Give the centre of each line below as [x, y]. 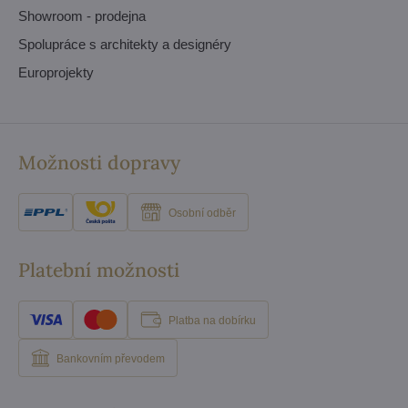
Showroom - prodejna [82, 16]
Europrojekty [56, 72]
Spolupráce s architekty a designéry [125, 44]
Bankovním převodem [111, 358]
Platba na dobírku [212, 320]
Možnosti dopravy [99, 163]
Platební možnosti [99, 270]
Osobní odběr [202, 213]
